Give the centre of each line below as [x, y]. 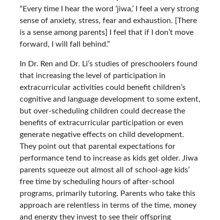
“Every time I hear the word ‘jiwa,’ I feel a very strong [109, 9]
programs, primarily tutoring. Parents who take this [108, 193]
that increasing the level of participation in [93, 75]
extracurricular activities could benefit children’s [103, 87]
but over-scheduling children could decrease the [102, 111]
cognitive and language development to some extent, [110, 99]
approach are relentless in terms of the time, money [108, 205]
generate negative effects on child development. [102, 134]
